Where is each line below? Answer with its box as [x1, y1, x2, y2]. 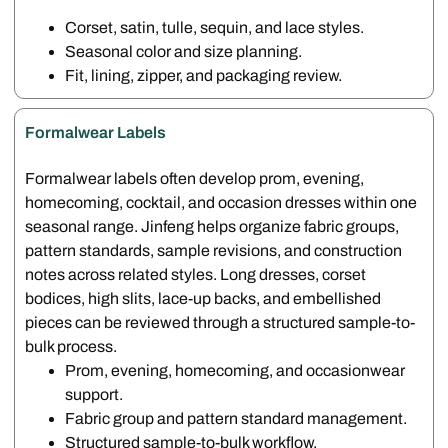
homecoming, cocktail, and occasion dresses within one [25, 193, 418, 211]
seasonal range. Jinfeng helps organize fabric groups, [25, 217, 400, 235]
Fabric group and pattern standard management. [65, 409, 408, 427]
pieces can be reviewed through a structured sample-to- [25, 313, 416, 331]
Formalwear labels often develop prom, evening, [25, 169, 365, 187]
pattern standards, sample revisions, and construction [25, 241, 403, 259]
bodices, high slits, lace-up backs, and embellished [25, 289, 382, 307]
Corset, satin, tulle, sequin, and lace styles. [65, 18, 365, 36]
